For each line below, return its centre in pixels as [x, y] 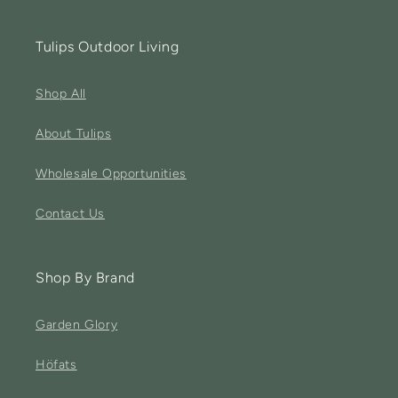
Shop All [61, 94]
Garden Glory [77, 325]
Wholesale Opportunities [111, 174]
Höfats [56, 365]
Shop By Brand [85, 278]
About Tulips [74, 134]
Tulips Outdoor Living [107, 47]
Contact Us [70, 214]
